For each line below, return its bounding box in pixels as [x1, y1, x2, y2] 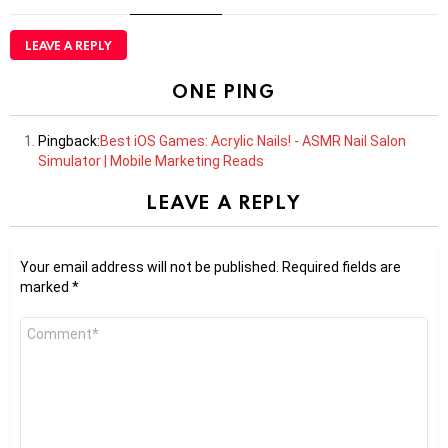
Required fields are [282, 259, 401, 276]
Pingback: [38, 133, 100, 150]
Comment [20, 316, 85, 335]
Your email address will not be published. [20, 259, 279, 276]
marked [20, 279, 72, 296]
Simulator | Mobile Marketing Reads [38, 153, 264, 170]
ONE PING [172, 78, 276, 104]
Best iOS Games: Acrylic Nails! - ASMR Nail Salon [100, 133, 406, 150]
